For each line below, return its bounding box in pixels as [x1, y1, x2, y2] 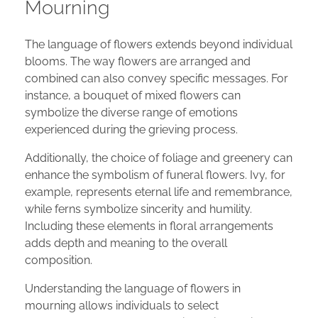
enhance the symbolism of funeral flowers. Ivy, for [25, 168, 285, 182]
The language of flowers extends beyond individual [25, 38, 292, 52]
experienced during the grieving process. [25, 123, 238, 137]
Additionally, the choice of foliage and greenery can [25, 151, 292, 165]
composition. [25, 253, 92, 268]
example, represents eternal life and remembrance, [25, 185, 292, 199]
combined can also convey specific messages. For [25, 72, 288, 86]
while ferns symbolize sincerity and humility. [25, 202, 252, 216]
